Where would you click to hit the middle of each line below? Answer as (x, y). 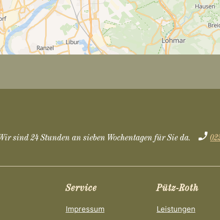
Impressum (85, 209)
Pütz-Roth (178, 189)
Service (81, 189)
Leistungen (176, 209)
